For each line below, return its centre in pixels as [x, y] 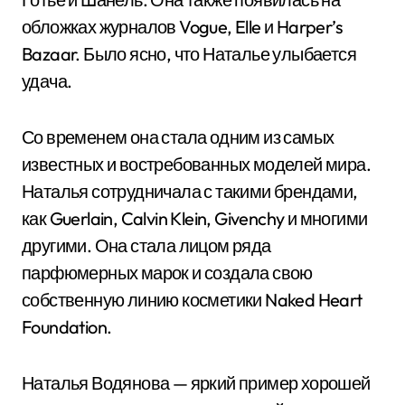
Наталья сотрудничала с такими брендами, [190, 191]
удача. [47, 81]
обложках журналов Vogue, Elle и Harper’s [182, 27]
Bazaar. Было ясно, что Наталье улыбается [189, 54]
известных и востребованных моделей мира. [196, 164]
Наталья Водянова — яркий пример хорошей [196, 383]
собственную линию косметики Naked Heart [192, 300]
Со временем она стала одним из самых [178, 137]
